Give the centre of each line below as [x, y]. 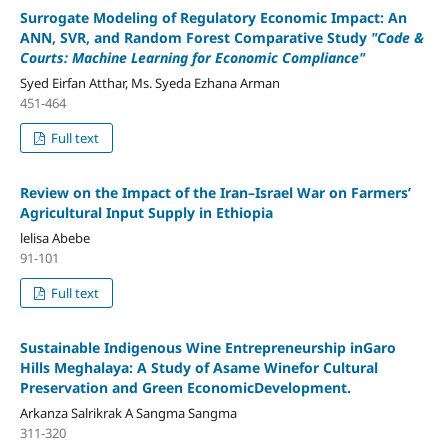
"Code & [397, 38]
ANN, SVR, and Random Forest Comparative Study [193, 38]
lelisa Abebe [54, 238]
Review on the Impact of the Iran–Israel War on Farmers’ [215, 193]
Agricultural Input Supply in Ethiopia [146, 213]
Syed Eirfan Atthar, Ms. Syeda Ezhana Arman [149, 83]
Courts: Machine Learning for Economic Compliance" [192, 58]
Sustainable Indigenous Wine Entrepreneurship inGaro [207, 348]
